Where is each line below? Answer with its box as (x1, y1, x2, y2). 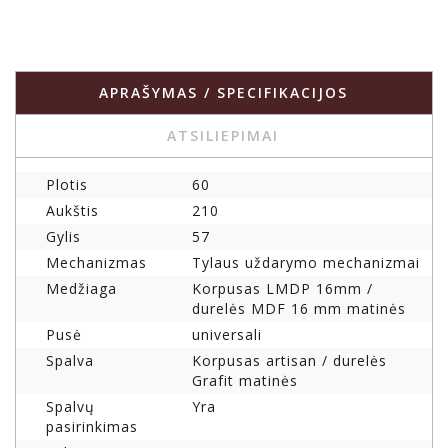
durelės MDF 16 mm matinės (192, 299, 406, 319)
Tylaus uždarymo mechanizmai (192, 253, 420, 273)
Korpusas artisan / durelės (192, 351, 387, 371)
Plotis (46, 175, 88, 195)
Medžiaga (46, 279, 117, 299)
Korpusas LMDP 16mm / (192, 279, 373, 299)
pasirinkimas (46, 417, 138, 437)
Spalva (46, 351, 94, 371)
